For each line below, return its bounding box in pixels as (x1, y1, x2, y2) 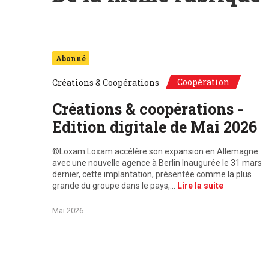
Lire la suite (177, 181, 223, 190)
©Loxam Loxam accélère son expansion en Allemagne (52, 147, 258, 156)
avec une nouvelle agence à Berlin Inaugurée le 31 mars (52, 158, 262, 168)
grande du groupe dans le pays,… (52, 181, 177, 190)
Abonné (56, 53, 86, 63)
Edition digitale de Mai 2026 (52, 117, 257, 137)
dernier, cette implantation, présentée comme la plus (52, 169, 252, 179)
